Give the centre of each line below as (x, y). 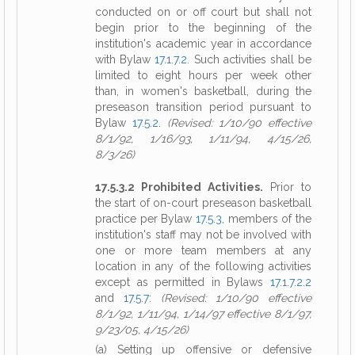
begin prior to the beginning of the (203, 28)
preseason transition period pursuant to (203, 107)
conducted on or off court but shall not (203, 12)
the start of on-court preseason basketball (203, 203)
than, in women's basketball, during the (203, 91)
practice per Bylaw (145, 219)
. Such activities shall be (250, 59)
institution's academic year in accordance (203, 44)
